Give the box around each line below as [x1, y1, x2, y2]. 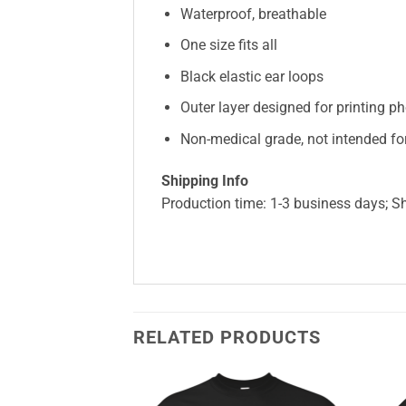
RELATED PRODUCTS [133, 325, 321, 348]
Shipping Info [161, 171, 248, 189]
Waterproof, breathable [179, 5, 326, 23]
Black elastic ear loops [179, 67, 324, 85]
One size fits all [179, 36, 277, 54]
